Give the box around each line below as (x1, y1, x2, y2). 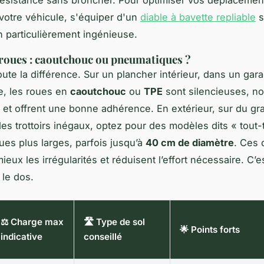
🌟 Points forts (180, 224, 240, 236)
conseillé (84, 231, 122, 243)
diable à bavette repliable (140, 11, 256, 24)
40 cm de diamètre (146, 137, 234, 149)
